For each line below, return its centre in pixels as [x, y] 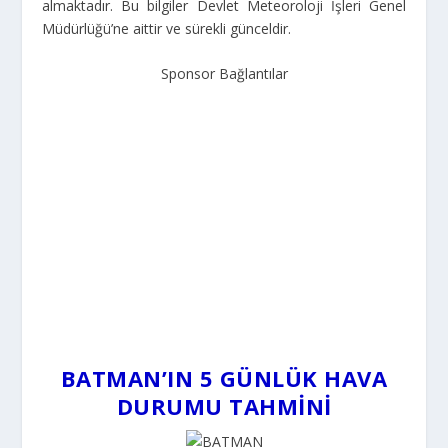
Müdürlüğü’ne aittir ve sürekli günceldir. [167, 28]
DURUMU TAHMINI [224, 405]
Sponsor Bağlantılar [224, 74]
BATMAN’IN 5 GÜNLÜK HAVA [224, 377]
